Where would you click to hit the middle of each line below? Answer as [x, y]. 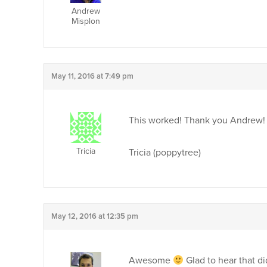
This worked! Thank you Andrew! [197, 120]
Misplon [86, 21]
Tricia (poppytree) [165, 153]
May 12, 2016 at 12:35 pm [95, 216]
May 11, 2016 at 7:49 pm [92, 76]
